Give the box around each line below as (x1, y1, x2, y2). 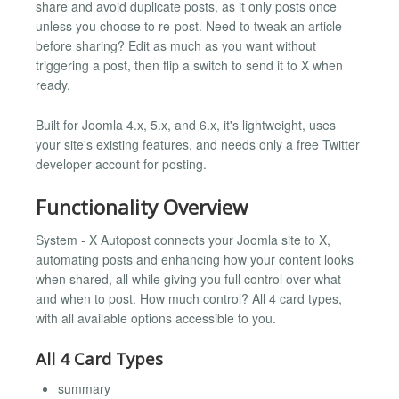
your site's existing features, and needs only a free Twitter (36, 134, 360, 153)
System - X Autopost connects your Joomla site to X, (36, 230, 330, 248)
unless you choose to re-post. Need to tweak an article (36, 17, 342, 36)
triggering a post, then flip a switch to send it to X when (36, 56, 343, 75)
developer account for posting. (36, 154, 207, 173)
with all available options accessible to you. (36, 308, 276, 327)
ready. (36, 76, 70, 94)
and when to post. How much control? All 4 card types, (36, 289, 342, 307)
